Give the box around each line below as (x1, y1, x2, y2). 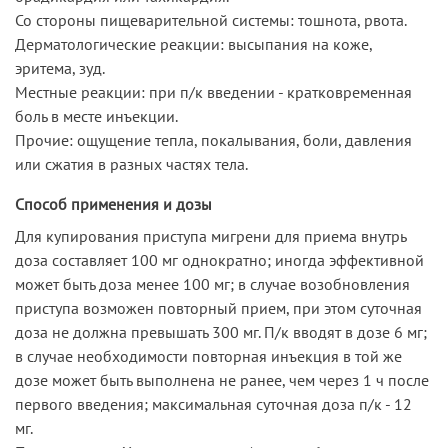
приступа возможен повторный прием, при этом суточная (15, 297, 422, 318)
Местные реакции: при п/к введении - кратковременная (15, 81, 412, 102)
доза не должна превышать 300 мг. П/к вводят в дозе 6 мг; (15, 321, 427, 342)
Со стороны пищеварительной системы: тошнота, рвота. (15, 9, 407, 30)
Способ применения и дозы (15, 193, 212, 214)
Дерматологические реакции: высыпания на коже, (15, 33, 372, 54)
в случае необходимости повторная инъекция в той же (15, 345, 402, 366)
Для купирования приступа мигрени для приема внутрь (15, 225, 406, 246)
